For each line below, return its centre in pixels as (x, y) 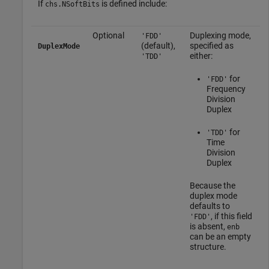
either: (201, 56)
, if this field (231, 216)
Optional (108, 35)
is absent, (208, 226)
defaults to (210, 206)
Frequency (226, 89)
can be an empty (220, 236)
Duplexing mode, (220, 35)
